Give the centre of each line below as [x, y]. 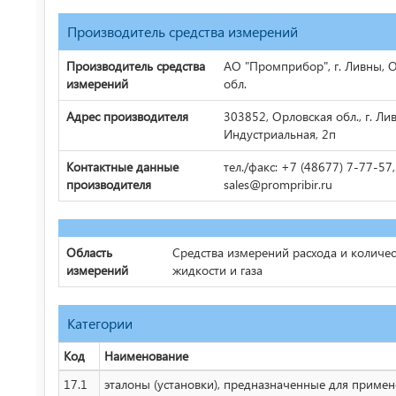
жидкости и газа [217, 270]
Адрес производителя [127, 116]
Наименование [146, 356]
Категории [100, 323]
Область [89, 252]
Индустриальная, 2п [280, 134]
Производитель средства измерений [183, 31]
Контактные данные [122, 167]
